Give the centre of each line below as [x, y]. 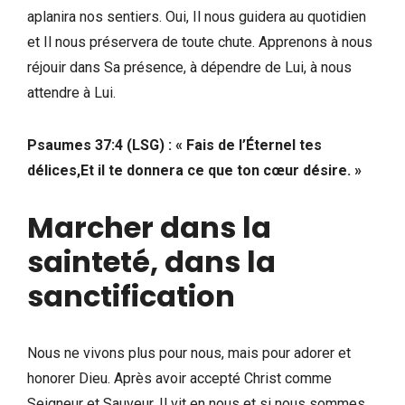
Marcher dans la [149, 227]
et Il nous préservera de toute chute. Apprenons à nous [200, 42]
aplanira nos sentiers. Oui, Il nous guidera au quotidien [197, 16]
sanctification [131, 296]
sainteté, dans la [151, 261]
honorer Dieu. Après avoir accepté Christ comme [179, 378]
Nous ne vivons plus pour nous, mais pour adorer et [189, 353]
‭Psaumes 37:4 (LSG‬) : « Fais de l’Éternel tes [174, 145]
